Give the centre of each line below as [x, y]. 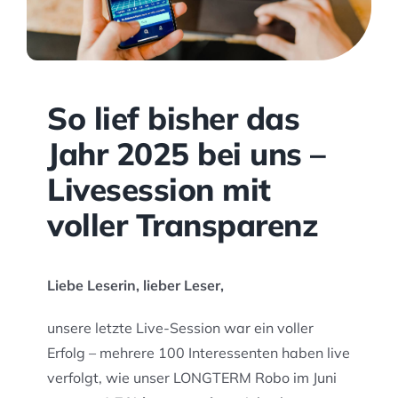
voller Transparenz [183, 225]
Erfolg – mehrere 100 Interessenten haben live [199, 352]
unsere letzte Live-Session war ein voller [181, 327]
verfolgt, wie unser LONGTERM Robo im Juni [192, 377]
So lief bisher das [173, 119]
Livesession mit [159, 190]
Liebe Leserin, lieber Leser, [136, 285]
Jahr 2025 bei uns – [187, 154]
